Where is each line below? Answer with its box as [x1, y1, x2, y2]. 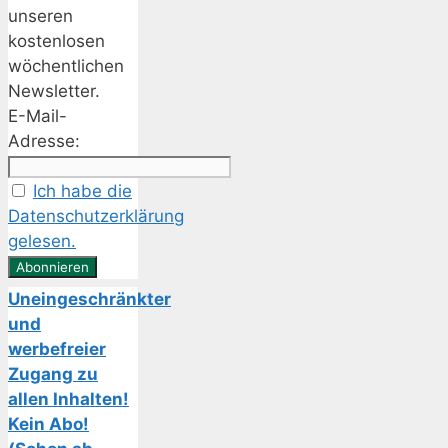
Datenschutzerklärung [8, 206, 184, 227]
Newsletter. [8, 81, 100, 102]
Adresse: [8, 131, 80, 152]
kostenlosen [8, 31, 105, 52]
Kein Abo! [8, 414, 89, 435]
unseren [8, 6, 73, 27]
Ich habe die [33, 181, 132, 202]
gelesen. [8, 231, 76, 252]
